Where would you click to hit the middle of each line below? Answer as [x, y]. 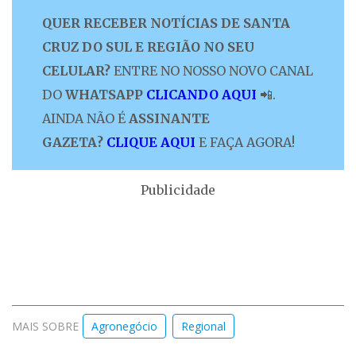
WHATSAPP [103, 95]
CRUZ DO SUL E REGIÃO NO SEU [148, 47]
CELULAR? [76, 71]
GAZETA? [73, 143]
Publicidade [178, 190]
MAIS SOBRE [45, 327]
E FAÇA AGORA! [247, 143]
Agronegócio [124, 327]
